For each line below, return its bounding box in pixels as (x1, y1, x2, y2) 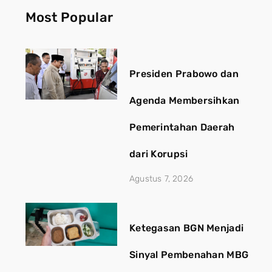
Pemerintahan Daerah (129, 121, 235, 133)
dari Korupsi (129, 148, 188, 160)
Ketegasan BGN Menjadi (129, 222, 244, 234)
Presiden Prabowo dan (129, 67, 239, 80)
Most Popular (25, 8, 114, 25)
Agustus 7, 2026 (129, 173, 193, 184)
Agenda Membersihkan (129, 94, 240, 106)
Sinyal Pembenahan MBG (129, 248, 249, 260)
